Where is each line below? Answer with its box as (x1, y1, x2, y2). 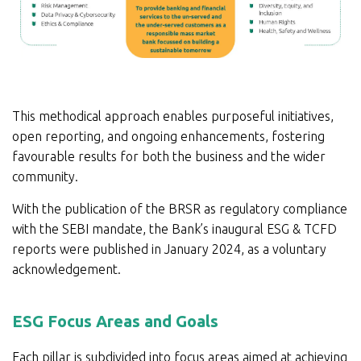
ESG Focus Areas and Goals (12, 311, 218, 330)
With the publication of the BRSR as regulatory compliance (12, 201, 347, 216)
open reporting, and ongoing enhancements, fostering (12, 128, 325, 143)
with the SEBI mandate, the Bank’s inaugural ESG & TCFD (12, 221, 337, 236)
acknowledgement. (12, 261, 121, 276)
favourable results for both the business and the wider (12, 148, 326, 164)
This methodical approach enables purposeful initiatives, (12, 108, 334, 123)
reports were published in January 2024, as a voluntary (12, 241, 326, 256)
